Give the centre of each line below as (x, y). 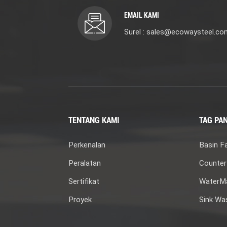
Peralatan (84, 163)
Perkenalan (87, 145)
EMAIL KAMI (141, 15)
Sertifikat (84, 182)
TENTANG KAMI (93, 120)
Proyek (80, 200)
